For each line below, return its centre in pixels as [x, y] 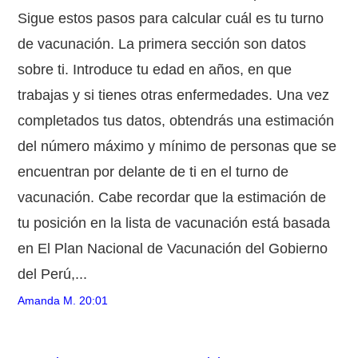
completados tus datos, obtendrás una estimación [176, 120]
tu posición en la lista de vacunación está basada [174, 223]
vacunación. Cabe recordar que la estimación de [172, 197]
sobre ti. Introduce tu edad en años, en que [155, 69]
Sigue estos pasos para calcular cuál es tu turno [171, 18]
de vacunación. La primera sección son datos [162, 44]
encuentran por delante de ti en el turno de [153, 171]
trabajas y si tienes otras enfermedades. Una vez [174, 95]
